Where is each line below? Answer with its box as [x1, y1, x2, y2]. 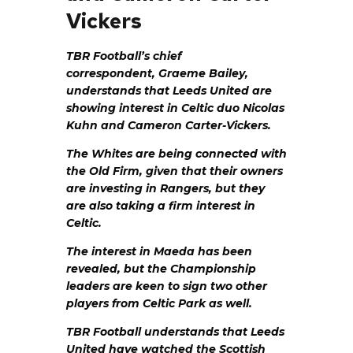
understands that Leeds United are [66, 84, 272, 98]
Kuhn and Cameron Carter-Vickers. [66, 118, 271, 133]
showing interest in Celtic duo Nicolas [66, 101, 284, 116]
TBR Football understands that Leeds [66, 325, 284, 340]
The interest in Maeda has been [66, 244, 252, 259]
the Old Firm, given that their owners [66, 164, 283, 179]
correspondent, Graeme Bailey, [66, 66, 248, 81]
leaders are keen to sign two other [66, 279, 267, 294]
